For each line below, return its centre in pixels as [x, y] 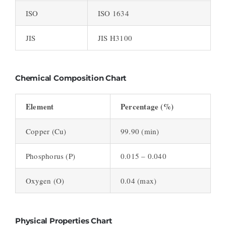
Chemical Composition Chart [71, 78]
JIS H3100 [115, 38]
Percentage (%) [147, 107]
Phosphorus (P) [50, 156]
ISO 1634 [113, 13]
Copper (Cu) [46, 131]
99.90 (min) [140, 131]
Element [40, 107]
